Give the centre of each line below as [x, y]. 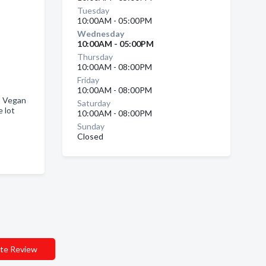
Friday [88, 80]
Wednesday [100, 34]
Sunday [91, 126]
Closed [90, 136]
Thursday [95, 57]
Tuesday [93, 10]
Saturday [94, 103]
